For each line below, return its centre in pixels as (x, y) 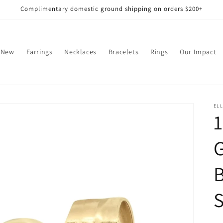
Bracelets (123, 52)
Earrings (39, 52)
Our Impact (198, 52)
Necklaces (80, 52)
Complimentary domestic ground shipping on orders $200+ (111, 9)
